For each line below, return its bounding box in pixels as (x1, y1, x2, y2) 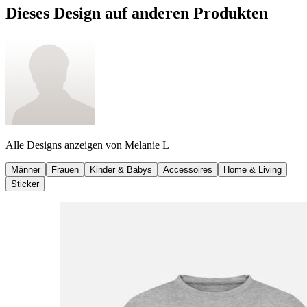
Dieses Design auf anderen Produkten (5, 4, 268, 23)
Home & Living (223, 164, 282, 175)
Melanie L (125, 139, 169, 151)
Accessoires (163, 164, 212, 175)
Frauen (51, 164, 79, 175)
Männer (11, 164, 40, 175)
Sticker (11, 179, 39, 190)
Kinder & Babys (90, 164, 152, 175)
